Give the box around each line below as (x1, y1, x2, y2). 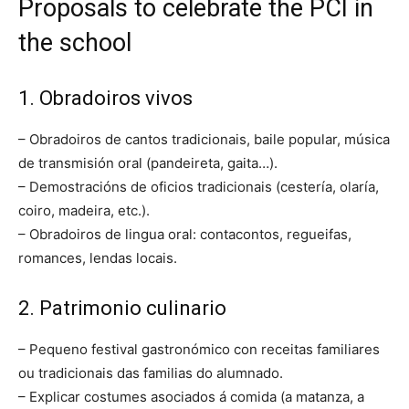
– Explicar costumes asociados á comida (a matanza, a (18, 387, 364, 405)
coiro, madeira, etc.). (18, 201, 150, 219)
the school (18, 27, 131, 58)
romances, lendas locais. (18, 248, 177, 267)
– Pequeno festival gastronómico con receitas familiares (18, 340, 380, 358)
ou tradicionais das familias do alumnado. (18, 363, 283, 382)
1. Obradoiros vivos (18, 86, 193, 110)
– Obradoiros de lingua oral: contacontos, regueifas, (18, 225, 351, 243)
